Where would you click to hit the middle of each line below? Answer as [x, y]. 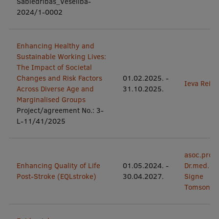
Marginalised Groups [51, 99]
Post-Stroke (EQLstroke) [56, 176]
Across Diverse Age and [55, 89]
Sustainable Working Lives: [61, 56]
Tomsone [199, 187]
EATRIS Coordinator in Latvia [76, 44]
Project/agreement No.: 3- [60, 110]
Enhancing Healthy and [55, 46]
